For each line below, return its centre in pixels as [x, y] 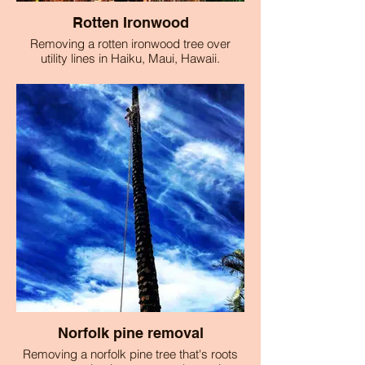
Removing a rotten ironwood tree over [130, 44]
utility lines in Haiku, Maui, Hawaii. [130, 58]
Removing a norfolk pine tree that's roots [130, 354]
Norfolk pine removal [130, 333]
